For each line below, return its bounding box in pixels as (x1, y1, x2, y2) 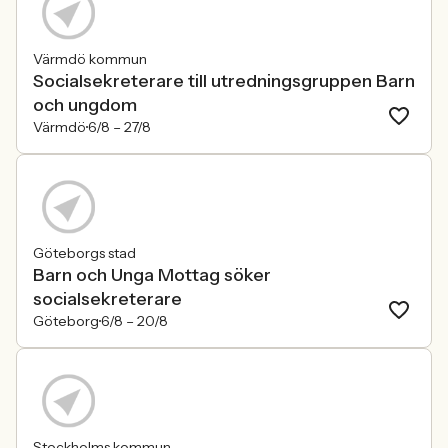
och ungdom (33, 94, 137, 116)
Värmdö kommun (33, 50, 147, 68)
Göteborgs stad (33, 244, 136, 262)
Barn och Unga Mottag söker (33, 264, 271, 286)
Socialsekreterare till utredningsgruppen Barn (33, 70, 415, 92)
